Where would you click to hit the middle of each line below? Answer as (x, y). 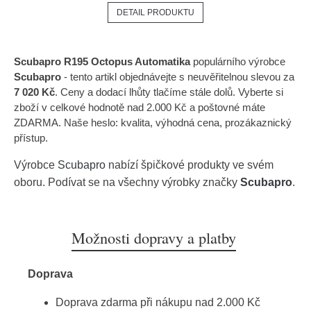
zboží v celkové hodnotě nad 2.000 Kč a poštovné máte (140, 107)
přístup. (31, 138)
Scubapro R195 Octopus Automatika (102, 61)
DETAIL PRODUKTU (155, 12)
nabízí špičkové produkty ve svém (190, 165)
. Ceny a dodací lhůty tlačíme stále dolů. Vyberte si (169, 92)
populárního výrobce (238, 61)
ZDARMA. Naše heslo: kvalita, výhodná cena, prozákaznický (153, 123)
